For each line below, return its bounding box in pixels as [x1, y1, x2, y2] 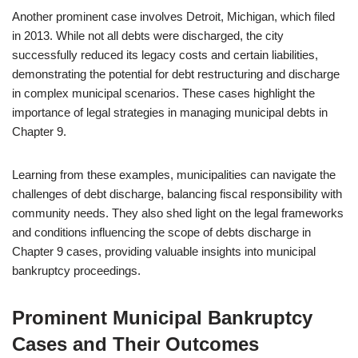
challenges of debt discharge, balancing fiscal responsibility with [12, 187, 342, 201]
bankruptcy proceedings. [12, 264, 141, 277]
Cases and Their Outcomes [12, 333, 259, 355]
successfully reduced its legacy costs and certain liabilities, [12, 48, 318, 62]
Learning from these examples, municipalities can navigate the [12, 168, 336, 181]
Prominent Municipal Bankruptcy [12, 307, 312, 328]
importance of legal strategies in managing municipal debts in [12, 105, 328, 119]
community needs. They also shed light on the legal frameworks [12, 206, 344, 220]
